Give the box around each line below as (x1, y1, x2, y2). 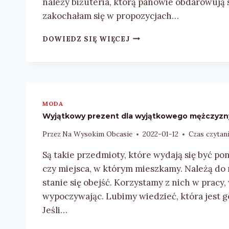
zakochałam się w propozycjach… (42, 10, 179, 21)
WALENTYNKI (129, 63, 182, 73)
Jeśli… (42, 204, 67, 216)
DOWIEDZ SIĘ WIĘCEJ (42, 34, 130, 43)
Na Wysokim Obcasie (62, 129, 133, 139)
